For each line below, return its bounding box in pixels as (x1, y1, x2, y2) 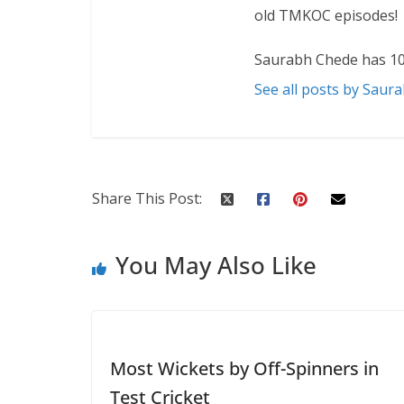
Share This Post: (92, 188, 202, 208)
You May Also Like (115, 248, 317, 281)
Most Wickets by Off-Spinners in (110, 355, 379, 381)
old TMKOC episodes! (254, 5, 399, 25)
